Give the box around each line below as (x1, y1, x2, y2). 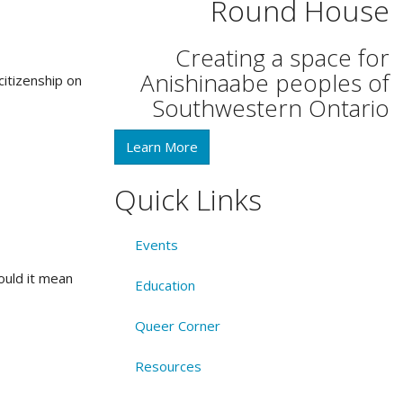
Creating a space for (175, 40, 390, 74)
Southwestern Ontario (152, 91, 390, 124)
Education (134, 275, 195, 294)
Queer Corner (134, 316, 220, 335)
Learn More (126, 138, 198, 157)
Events (134, 235, 178, 254)
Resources (134, 356, 201, 375)
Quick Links (114, 180, 262, 219)
